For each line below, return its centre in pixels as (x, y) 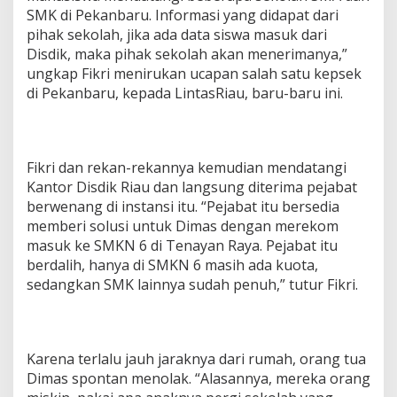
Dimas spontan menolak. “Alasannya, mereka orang (198, 378)
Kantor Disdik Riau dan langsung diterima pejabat (192, 187)
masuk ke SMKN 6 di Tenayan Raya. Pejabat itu (182, 245)
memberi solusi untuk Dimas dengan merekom (183, 226)
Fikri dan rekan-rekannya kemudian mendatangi (187, 167)
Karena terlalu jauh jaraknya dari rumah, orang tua (196, 358)
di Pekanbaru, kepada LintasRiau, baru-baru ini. (185, 93)
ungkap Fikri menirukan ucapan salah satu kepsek (194, 73)
